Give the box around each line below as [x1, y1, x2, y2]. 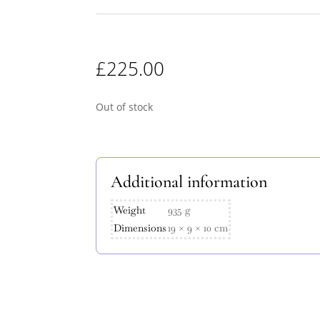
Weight [114, 204, 146, 216]
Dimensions [114, 221, 167, 234]
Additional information [111, 171, 268, 192]
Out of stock [96, 99, 154, 114]
